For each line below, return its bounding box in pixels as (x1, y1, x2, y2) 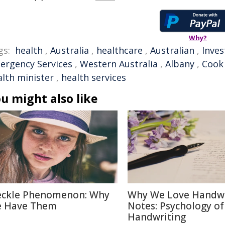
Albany (165, 58, 194, 70)
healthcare (96, 44, 143, 56)
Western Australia (80, 58, 158, 70)
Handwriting (128, 210, 186, 223)
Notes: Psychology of (128, 199, 224, 212)
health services (61, 71, 126, 83)
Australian (150, 44, 194, 56)
